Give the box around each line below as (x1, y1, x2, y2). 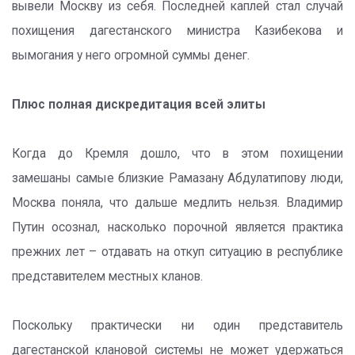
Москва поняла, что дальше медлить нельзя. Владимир (12, 196, 343, 210)
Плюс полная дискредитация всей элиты (12, 97, 265, 112)
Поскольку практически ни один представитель (12, 319, 343, 333)
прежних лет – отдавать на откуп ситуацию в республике (12, 245, 343, 259)
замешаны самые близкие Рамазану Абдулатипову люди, (12, 171, 343, 185)
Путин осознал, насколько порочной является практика (12, 220, 343, 235)
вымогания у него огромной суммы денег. (12, 48, 250, 63)
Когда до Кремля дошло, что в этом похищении (12, 147, 343, 161)
